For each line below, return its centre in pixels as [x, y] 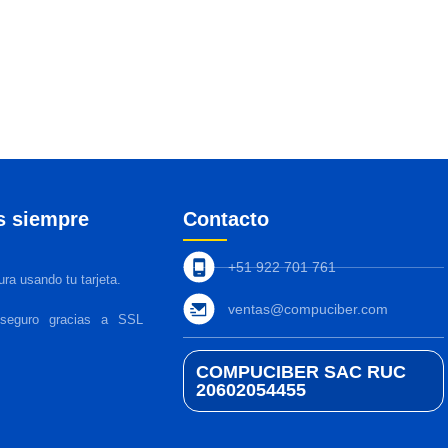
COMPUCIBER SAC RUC [301, 372]
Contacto [226, 219]
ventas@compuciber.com [308, 309]
